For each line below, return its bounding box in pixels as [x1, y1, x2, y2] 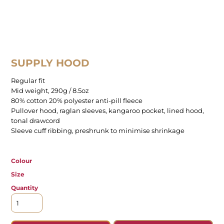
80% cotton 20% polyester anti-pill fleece [10, 96, 142, 105]
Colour [10, 157, 32, 165]
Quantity [10, 184, 38, 192]
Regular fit [10, 76, 45, 85]
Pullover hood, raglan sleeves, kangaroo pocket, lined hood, [10, 106, 204, 115]
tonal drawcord [10, 116, 60, 125]
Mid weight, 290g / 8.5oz [10, 86, 89, 95]
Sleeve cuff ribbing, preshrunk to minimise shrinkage [10, 126, 184, 135]
